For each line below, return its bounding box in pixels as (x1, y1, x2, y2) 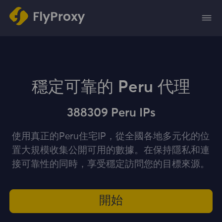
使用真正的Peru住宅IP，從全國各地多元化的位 (12, 132, 210, 142)
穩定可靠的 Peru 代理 (32, 79, 190, 96)
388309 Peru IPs (66, 107, 156, 119)
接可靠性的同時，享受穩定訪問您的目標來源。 (12, 160, 210, 169)
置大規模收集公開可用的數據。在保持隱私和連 (12, 146, 210, 156)
